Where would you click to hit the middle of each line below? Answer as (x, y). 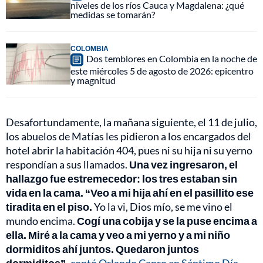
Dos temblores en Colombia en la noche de (172, 58)
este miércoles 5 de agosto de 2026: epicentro (162, 70)
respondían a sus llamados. (68, 164)
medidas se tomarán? (113, 14)
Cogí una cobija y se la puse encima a (167, 220)
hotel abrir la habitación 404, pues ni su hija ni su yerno (129, 150)
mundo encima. (41, 220)
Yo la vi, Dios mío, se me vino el (162, 206)
